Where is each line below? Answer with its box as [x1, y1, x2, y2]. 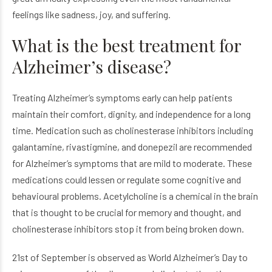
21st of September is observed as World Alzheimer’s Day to [12, 251, 248, 263]
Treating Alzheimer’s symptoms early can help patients [12, 91, 233, 103]
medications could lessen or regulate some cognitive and [12, 173, 241, 185]
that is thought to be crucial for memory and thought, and [12, 206, 241, 218]
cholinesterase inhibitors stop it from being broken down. [12, 222, 244, 234]
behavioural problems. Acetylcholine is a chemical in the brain [12, 189, 258, 202]
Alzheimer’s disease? [12, 55, 171, 78]
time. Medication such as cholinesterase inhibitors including [12, 124, 253, 136]
